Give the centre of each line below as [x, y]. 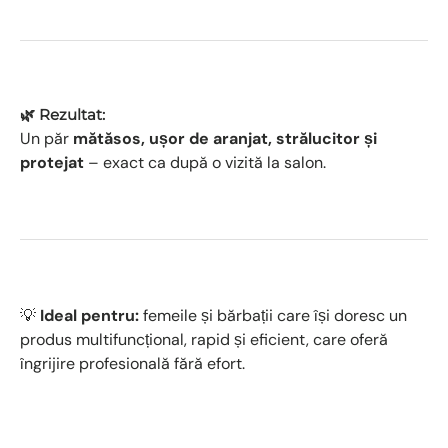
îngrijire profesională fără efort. [132, 363]
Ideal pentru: [89, 315]
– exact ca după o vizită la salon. [205, 162]
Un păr [46, 138]
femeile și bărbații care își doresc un [273, 315]
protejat [52, 162]
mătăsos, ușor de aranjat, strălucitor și [225, 138]
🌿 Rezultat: [62, 114]
